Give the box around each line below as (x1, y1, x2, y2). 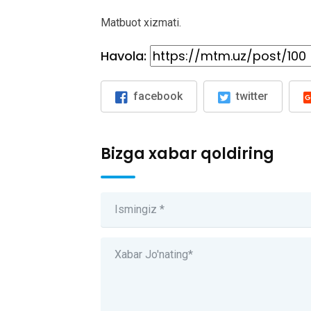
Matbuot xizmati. (101, 16, 181, 30)
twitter (236, 90, 268, 103)
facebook (133, 90, 183, 103)
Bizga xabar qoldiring (101, 143, 274, 165)
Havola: (101, 47, 150, 65)
